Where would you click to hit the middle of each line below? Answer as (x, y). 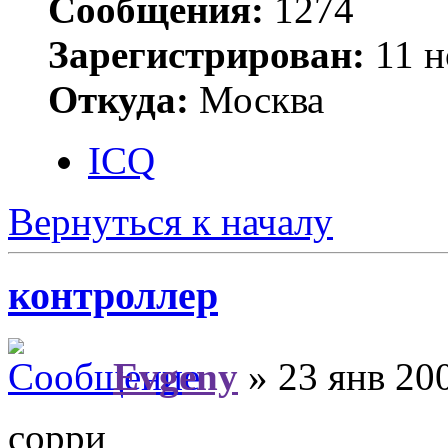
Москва (256, 99)
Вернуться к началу (170, 221)
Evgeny (175, 377)
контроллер (113, 296)
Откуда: (118, 99)
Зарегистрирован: (206, 54)
